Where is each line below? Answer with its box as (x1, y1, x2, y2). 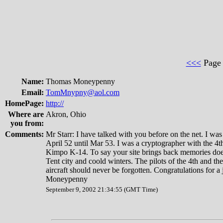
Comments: (5, 130, 44, 138)
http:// (46, 99, 64, 108)
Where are (8, 110, 44, 118)
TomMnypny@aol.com (46, 88, 119, 97)
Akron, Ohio (46, 110, 86, 118)
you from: (10, 119, 44, 127)
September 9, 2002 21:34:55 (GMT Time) (46, 186, 158, 193)
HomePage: (5, 99, 44, 108)
